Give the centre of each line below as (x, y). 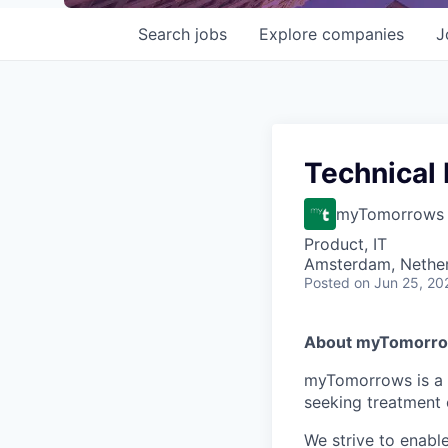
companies (363, 34)
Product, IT (345, 244)
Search (166, 34)
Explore (290, 34)
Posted (327, 282)
